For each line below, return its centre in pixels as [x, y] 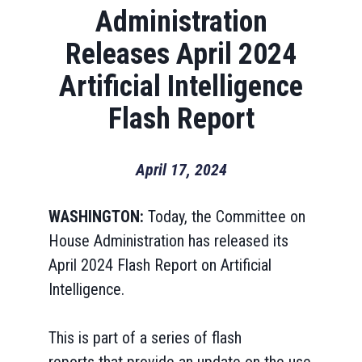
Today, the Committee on [227, 217]
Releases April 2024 [181, 54]
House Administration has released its [168, 241]
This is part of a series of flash [145, 338]
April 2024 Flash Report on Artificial [160, 265]
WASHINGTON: [98, 217]
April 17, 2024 [181, 170]
